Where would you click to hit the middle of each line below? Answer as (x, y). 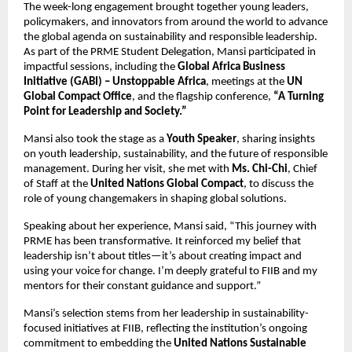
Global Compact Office (78, 97)
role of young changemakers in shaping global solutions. (155, 199)
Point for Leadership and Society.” (105, 112)
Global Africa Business (231, 67)
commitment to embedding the (99, 343)
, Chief (302, 169)
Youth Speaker (202, 139)
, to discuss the (279, 184)
